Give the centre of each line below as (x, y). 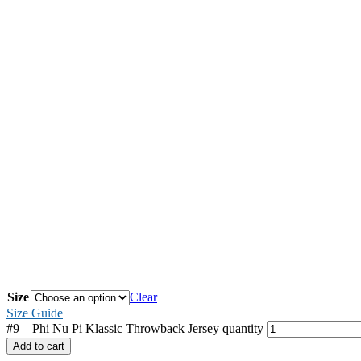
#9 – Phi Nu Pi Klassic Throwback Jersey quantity (135, 329)
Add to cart (39, 346)
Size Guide (35, 313)
